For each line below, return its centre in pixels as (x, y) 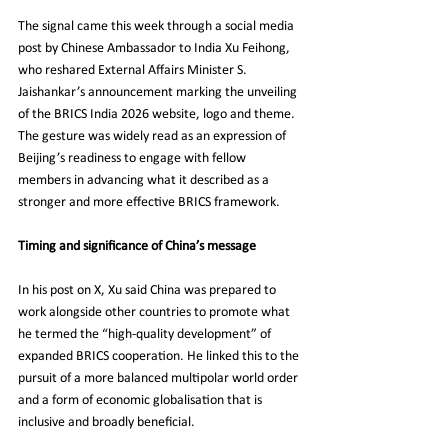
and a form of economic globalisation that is (141, 401)
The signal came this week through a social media (157, 27)
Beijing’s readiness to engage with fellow (133, 159)
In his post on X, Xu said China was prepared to (148, 291)
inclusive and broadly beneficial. (106, 423)
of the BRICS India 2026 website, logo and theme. (158, 115)
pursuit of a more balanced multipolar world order (159, 379)
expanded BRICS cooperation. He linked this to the (160, 357)
